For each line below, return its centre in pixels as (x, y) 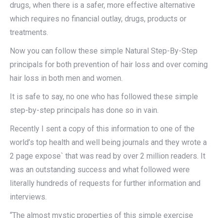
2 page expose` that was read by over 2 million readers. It (108, 156)
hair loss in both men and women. (66, 78)
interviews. (28, 197)
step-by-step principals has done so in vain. (84, 110)
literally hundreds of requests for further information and (105, 183)
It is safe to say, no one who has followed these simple (104, 97)
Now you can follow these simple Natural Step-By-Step (104, 51)
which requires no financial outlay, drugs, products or (98, 19)
